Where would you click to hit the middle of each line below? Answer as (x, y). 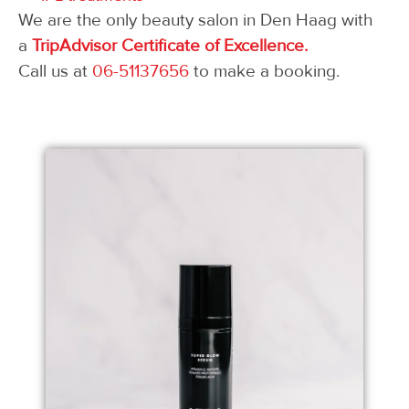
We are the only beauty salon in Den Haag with (195, 20)
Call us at (55, 71)
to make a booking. (264, 71)
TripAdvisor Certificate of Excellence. (170, 46)
